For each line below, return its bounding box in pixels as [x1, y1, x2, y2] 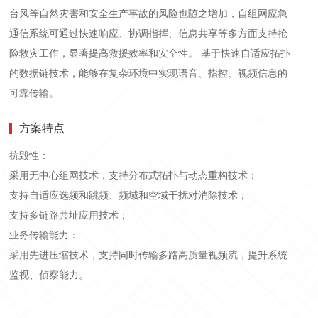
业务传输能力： [9, 229, 79, 241]
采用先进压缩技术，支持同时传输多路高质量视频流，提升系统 [9, 249, 288, 261]
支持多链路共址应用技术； [9, 209, 129, 221]
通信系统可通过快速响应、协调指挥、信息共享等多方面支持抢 [9, 28, 288, 40]
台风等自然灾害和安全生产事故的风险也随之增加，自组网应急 [9, 8, 288, 20]
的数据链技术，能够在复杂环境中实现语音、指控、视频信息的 [9, 67, 288, 79]
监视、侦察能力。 [9, 269, 89, 281]
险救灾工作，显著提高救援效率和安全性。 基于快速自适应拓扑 [9, 48, 291, 60]
